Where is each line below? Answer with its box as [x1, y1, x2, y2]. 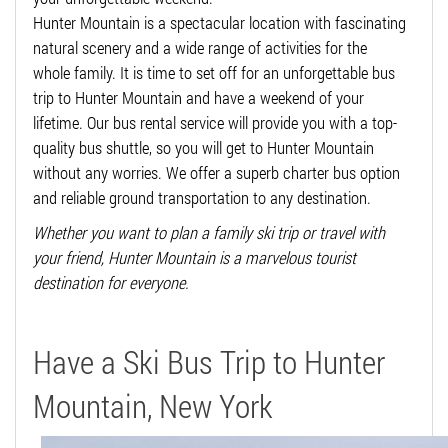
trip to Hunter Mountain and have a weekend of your [33, 86, 364, 110]
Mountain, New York [33, 384, 273, 428]
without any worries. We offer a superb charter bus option [33, 161, 400, 185]
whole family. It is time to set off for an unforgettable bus [33, 61, 395, 85]
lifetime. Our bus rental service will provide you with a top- [33, 111, 397, 135]
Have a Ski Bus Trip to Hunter [33, 340, 385, 384]
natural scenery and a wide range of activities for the [33, 36, 367, 60]
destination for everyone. [33, 271, 189, 295]
